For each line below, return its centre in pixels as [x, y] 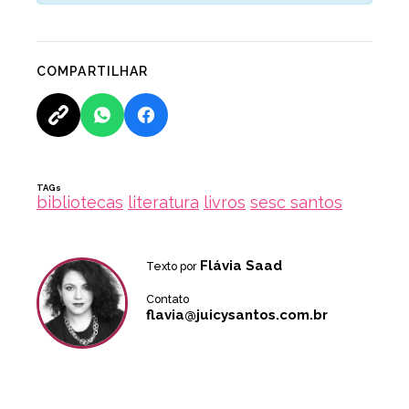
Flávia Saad [241, 266]
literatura [163, 203]
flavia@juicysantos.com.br [237, 315]
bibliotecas [80, 203]
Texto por [173, 267]
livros [225, 203]
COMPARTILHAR [93, 72]
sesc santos [296, 203]
